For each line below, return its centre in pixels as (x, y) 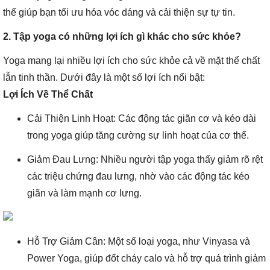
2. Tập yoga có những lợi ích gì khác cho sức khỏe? (122, 36)
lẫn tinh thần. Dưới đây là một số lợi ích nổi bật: (104, 77)
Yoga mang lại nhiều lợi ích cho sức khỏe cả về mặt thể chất (131, 61)
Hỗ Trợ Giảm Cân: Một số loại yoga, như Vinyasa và (139, 241)
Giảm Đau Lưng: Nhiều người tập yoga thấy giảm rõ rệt (145, 159)
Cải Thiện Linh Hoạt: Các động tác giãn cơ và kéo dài (142, 118)
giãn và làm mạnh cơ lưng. (84, 193)
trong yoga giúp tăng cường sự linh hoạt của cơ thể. (138, 135)
